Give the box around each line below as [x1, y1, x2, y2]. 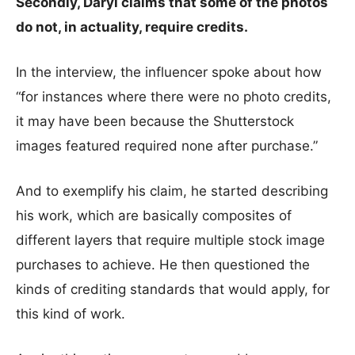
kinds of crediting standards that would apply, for [16, 281, 330, 297]
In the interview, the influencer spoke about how [16, 64, 322, 80]
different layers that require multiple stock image [16, 232, 325, 248]
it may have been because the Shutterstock [16, 113, 294, 129]
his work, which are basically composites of [16, 208, 292, 223]
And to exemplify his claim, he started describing [16, 183, 328, 199]
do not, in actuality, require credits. [16, 19, 248, 35]
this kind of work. [16, 306, 125, 322]
